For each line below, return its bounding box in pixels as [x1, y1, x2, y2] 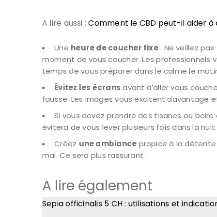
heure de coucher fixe [71, 43, 158, 53]
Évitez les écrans [54, 82, 121, 93]
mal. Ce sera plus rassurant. [42, 150, 145, 161]
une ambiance [78, 139, 137, 149]
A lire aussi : [42, 17, 89, 29]
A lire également [42, 176, 153, 196]
